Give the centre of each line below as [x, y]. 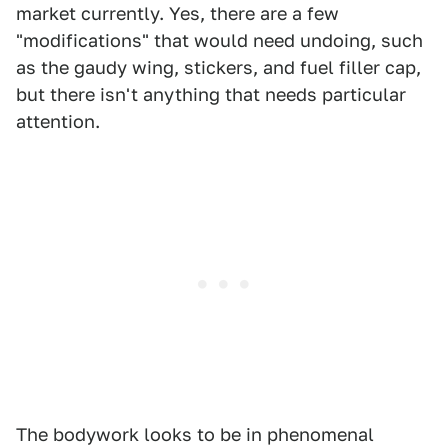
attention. [58, 121]
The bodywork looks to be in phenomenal [195, 434]
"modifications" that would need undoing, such [219, 40]
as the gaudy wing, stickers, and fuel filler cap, [218, 67]
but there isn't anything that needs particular [211, 94]
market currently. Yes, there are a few [177, 13]
